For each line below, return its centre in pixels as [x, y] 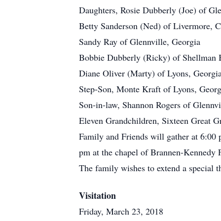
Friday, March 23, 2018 [121, 211]
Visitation [97, 195]
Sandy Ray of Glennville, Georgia [140, 41]
